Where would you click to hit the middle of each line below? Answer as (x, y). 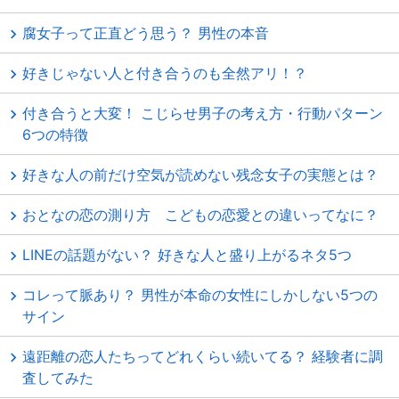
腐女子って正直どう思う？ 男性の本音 (146, 33)
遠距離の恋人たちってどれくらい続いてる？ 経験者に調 (203, 356)
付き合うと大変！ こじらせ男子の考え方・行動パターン (203, 113)
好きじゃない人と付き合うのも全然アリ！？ (165, 73)
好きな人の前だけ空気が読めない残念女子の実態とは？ (200, 175)
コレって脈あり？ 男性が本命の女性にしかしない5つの (200, 295)
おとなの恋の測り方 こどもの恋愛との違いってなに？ (200, 215)
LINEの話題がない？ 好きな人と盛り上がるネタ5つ (187, 255)
